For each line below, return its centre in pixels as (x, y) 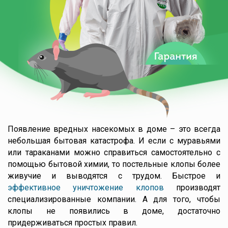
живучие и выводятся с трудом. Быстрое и (114, 176)
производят (192, 188)
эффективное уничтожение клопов (86, 188)
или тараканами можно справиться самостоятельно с (114, 152)
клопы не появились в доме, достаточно (114, 211)
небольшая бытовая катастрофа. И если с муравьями (114, 141)
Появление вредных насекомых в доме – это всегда (114, 129)
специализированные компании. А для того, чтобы (114, 199)
